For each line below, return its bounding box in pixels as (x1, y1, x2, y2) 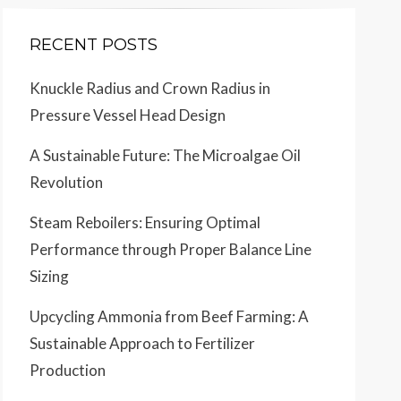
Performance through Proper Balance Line (30, 240, 311, 259)
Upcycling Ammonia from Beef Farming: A (30, 307, 309, 326)
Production (30, 361, 106, 380)
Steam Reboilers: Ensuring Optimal (30, 213, 260, 232)
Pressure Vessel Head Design (30, 106, 226, 124)
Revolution (30, 173, 103, 192)
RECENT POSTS (30, 35, 158, 55)
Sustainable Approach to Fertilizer (30, 334, 255, 353)
